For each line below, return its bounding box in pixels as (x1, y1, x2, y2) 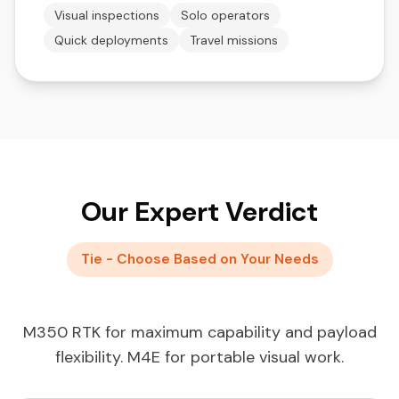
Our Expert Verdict (81, 194, 318, 229)
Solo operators (181, 7, 270, 23)
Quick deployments (54, 32, 168, 48)
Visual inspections (54, 7, 159, 23)
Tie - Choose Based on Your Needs (80, 250, 319, 268)
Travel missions (190, 32, 278, 48)
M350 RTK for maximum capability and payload (22, 322, 377, 343)
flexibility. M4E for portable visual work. (55, 346, 344, 368)
